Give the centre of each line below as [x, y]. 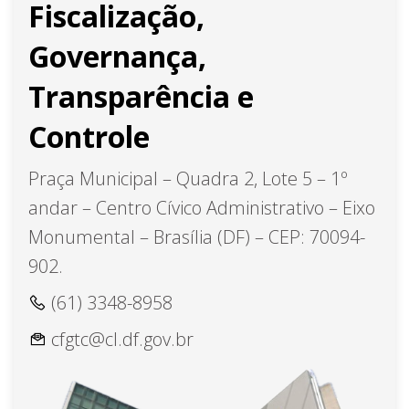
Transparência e [141, 96]
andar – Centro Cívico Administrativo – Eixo [202, 207]
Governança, [117, 56]
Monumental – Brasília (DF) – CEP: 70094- [197, 236]
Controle [89, 136]
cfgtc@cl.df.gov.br [122, 339]
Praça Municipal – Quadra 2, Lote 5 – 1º [188, 178]
